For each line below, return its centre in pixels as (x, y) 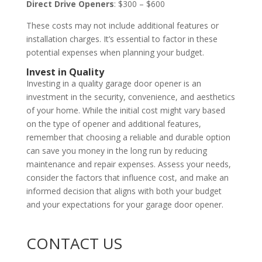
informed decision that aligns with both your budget (124, 191)
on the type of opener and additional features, (113, 123)
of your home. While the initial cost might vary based (125, 110)
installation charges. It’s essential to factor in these (122, 39)
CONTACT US (74, 243)
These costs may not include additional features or (122, 25)
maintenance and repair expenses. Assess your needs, (128, 164)
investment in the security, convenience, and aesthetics (130, 96)
